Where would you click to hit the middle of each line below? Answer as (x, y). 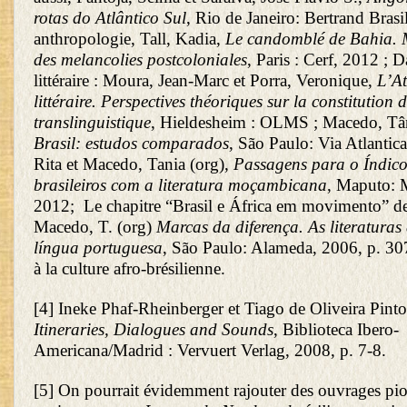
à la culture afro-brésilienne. (129, 268)
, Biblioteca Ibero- (336, 329)
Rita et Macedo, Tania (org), (134, 164)
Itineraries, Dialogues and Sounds (154, 329)
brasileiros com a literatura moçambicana (180, 184)
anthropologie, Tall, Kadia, (129, 38)
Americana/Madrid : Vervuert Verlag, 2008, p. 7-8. (210, 350)
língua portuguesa (98, 247)
